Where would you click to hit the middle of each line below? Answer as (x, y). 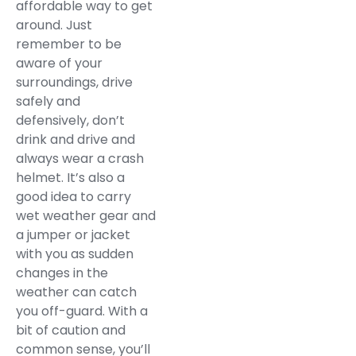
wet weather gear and (86, 216)
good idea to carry (74, 197)
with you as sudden (75, 254)
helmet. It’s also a (70, 178)
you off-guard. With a (82, 311)
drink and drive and (75, 140)
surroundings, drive (74, 83)
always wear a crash (80, 159)
